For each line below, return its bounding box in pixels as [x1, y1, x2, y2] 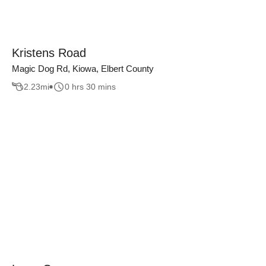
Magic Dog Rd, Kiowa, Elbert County [12, 63, 154, 74]
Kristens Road [12, 46, 86, 59]
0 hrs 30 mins [65, 82, 116, 92]
